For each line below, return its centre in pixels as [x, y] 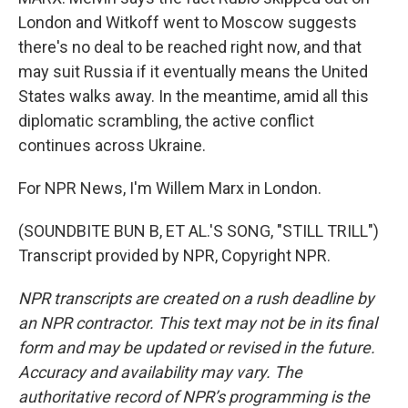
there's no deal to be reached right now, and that [190, 47]
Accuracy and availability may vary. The [160, 372]
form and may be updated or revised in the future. [197, 347]
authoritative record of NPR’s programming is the [194, 397]
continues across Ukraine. [112, 145]
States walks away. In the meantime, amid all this [194, 96]
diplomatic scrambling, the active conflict [166, 121]
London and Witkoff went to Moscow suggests [188, 22]
